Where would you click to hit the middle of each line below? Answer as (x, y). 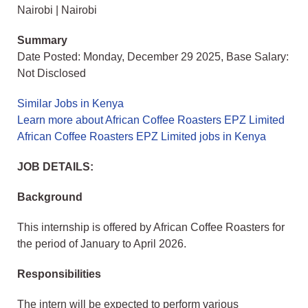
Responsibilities (59, 274)
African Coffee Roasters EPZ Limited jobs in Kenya (142, 137)
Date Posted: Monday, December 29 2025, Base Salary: (153, 57)
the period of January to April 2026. (102, 244)
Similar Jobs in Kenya (70, 104)
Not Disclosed (52, 74)
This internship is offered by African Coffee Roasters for (151, 228)
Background (50, 197)
